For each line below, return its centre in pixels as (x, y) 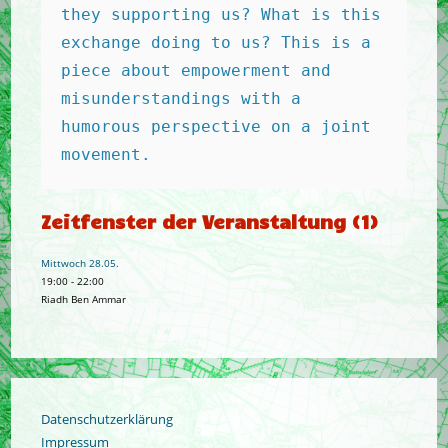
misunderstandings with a (181, 98)
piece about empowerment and (196, 70)
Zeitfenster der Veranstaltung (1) (210, 221)
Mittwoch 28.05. (80, 263)
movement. (106, 154)
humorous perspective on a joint (216, 126)
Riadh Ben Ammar (84, 299)
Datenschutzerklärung (107, 419)
